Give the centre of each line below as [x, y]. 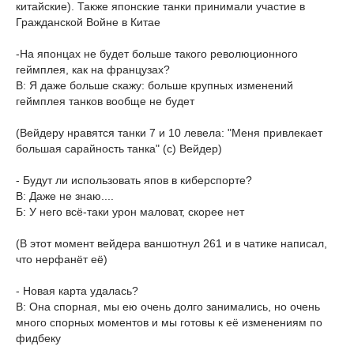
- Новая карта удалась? [77, 291]
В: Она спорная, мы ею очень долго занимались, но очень [168, 307]
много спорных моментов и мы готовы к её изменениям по [169, 322]
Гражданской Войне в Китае [88, 22]
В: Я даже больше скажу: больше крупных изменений [154, 85]
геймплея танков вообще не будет [105, 101]
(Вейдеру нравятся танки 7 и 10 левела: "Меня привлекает [169, 133]
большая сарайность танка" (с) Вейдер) [119, 149]
